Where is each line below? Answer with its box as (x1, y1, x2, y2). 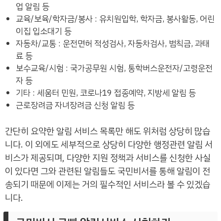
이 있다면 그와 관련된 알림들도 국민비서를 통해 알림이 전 (5, 164, 210, 178)
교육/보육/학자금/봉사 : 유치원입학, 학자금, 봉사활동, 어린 (16, 13, 215, 25)
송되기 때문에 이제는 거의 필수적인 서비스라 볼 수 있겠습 (5, 177, 210, 191)
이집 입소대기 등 (16, 25, 72, 37)
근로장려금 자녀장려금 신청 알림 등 (16, 99, 135, 111)
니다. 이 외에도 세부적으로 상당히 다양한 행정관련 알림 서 (5, 137, 213, 151)
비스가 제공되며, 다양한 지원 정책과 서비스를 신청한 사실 (5, 150, 211, 164)
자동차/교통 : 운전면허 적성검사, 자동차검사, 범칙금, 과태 (16, 37, 210, 50)
